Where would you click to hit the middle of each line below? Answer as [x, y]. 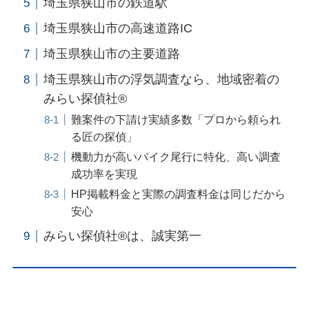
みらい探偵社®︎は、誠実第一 [122, 236]
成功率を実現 [104, 174]
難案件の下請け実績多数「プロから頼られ [176, 120]
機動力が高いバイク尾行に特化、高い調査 [176, 157]
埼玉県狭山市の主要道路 [111, 54]
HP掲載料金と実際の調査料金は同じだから [178, 194]
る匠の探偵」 [104, 137]
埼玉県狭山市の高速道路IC [118, 29]
